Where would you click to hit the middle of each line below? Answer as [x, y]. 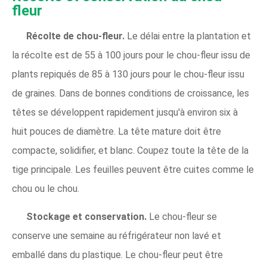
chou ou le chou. [46, 189]
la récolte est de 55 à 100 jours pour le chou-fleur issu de [131, 55]
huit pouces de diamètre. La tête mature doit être [117, 132]
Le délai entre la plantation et [189, 36]
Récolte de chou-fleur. [77, 36]
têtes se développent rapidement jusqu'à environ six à [125, 113]
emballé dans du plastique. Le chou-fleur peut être [117, 255]
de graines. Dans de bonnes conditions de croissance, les [131, 94]
